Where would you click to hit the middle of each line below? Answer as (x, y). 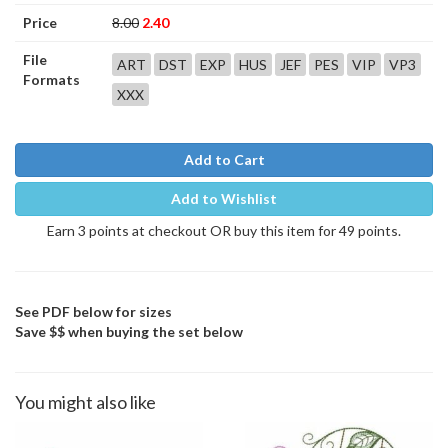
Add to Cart (224, 159)
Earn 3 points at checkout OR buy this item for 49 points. (224, 230)
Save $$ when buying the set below (129, 331)
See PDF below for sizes (93, 311)
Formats (51, 79)
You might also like (85, 402)
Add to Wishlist (224, 198)
